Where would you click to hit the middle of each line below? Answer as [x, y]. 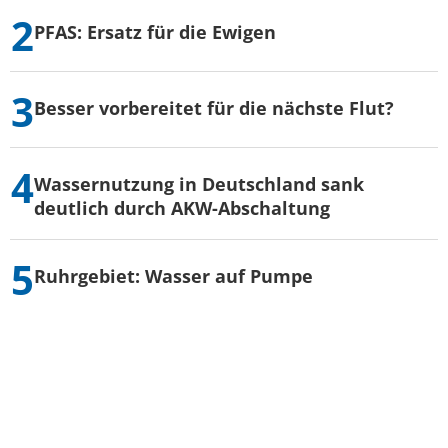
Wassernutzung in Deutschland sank [199, 183]
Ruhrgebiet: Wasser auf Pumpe [173, 275]
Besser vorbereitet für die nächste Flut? [214, 107]
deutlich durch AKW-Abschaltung [182, 207]
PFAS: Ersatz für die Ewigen [155, 31]
